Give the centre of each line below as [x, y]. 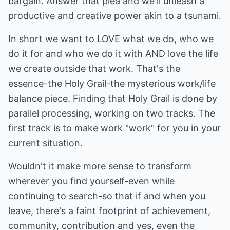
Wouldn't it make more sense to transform [100, 166]
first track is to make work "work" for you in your [114, 128]
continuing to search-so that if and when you [107, 196]
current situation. [45, 143]
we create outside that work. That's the [94, 69]
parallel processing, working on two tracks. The [112, 113]
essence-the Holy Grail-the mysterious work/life [112, 83]
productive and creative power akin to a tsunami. [115, 16]
